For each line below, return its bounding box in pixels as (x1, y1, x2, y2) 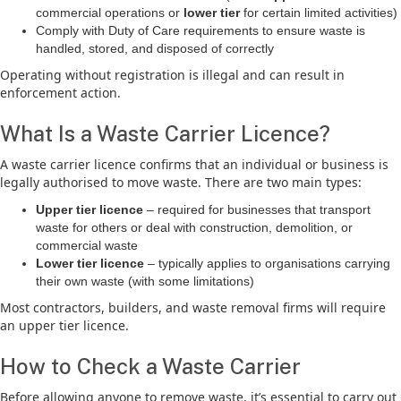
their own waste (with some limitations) (36, 274, 254, 288)
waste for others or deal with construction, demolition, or (36, 220, 353, 235)
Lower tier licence (36, 256, 144, 270)
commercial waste (36, 238, 138, 252)
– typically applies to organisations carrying (144, 256, 390, 270)
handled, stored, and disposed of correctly (36, 41, 274, 55)
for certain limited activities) (240, 5, 397, 20)
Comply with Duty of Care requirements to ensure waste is (36, 23, 365, 38)
